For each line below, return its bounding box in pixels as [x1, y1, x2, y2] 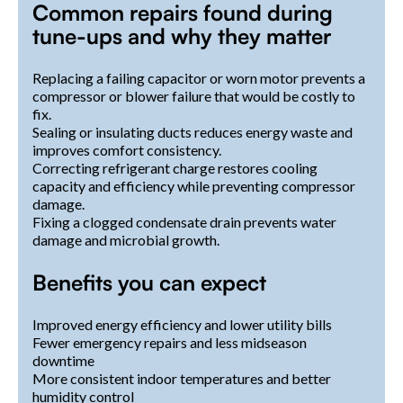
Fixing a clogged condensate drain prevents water [32, 212, 336, 230]
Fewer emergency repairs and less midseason [32, 333, 307, 351]
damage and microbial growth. [32, 230, 219, 248]
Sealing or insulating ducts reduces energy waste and [32, 122, 353, 140]
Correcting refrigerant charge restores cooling [32, 158, 318, 176]
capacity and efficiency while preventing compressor [32, 176, 355, 194]
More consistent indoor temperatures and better [32, 369, 331, 387]
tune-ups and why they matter [32, 22, 331, 49]
